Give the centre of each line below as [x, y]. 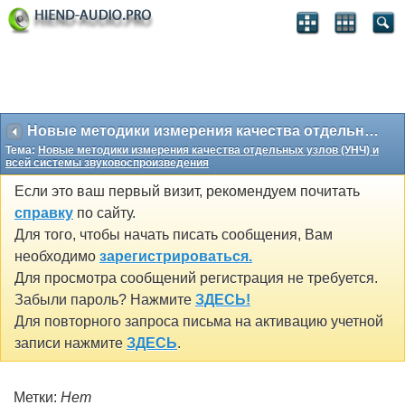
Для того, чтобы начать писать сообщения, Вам [174, 235]
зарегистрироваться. [176, 257]
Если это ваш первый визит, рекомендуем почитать [187, 192]
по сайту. [104, 213]
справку [44, 213]
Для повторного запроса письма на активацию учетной [199, 322]
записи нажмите [71, 344]
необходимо [57, 257]
